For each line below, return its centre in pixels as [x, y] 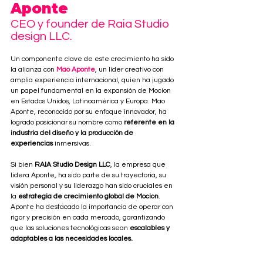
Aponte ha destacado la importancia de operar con [93, 207]
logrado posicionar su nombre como [67, 122]
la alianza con [33, 69]
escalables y [151, 228]
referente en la [150, 122]
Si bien [23, 164]
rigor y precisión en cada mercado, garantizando [89, 217]
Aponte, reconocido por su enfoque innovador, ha [90, 112]
